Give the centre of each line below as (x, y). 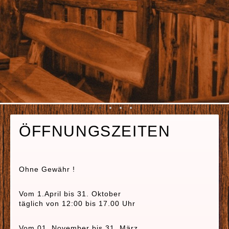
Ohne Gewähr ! (47, 169)
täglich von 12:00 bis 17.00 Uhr (77, 203)
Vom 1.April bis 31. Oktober (70, 194)
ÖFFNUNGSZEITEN (95, 131)
